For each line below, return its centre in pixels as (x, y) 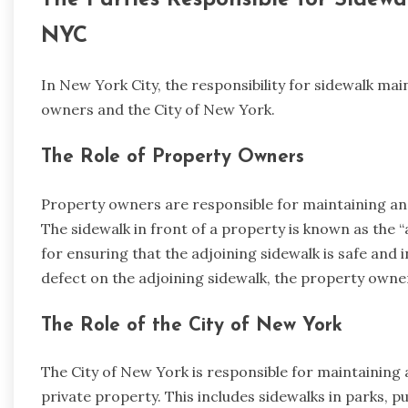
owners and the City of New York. (158, 110)
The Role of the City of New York (192, 325)
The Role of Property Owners (173, 157)
